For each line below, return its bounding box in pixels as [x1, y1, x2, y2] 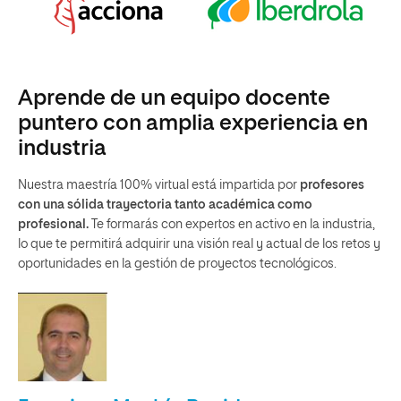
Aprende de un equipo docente [18, 88, 330, 110]
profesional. [18, 218, 89, 232]
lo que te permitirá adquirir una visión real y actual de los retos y [18, 238, 380, 252]
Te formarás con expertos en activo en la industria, [89, 218, 375, 232]
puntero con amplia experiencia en [18, 113, 368, 135]
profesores [300, 179, 364, 192]
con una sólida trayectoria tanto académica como [18, 199, 312, 212]
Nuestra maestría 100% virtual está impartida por [18, 179, 300, 192]
